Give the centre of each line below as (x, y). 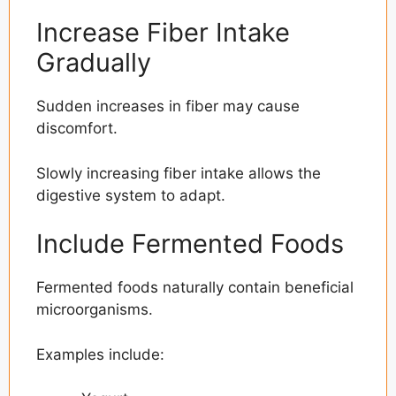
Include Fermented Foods (190, 244)
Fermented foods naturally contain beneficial (195, 288)
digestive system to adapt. (131, 195)
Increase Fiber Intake (163, 33)
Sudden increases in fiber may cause (168, 107)
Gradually (94, 63)
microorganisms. (95, 310)
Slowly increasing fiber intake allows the (179, 173)
